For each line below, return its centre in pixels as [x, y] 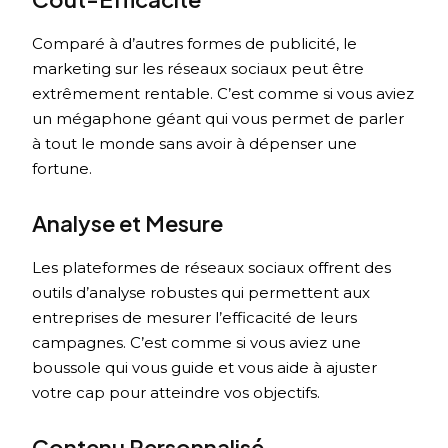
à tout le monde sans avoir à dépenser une [195, 144]
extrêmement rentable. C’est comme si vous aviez [223, 94]
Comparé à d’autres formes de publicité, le [195, 44]
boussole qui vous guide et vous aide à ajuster [205, 368]
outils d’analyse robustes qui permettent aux [201, 293]
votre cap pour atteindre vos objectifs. [176, 393]
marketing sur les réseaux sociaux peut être [198, 69]
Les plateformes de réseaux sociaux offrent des [212, 268]
